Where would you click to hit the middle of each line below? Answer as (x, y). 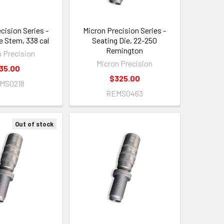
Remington (125, 50)
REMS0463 (125, 93)
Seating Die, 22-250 (125, 40)
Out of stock (34, 124)
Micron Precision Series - (125, 30)
